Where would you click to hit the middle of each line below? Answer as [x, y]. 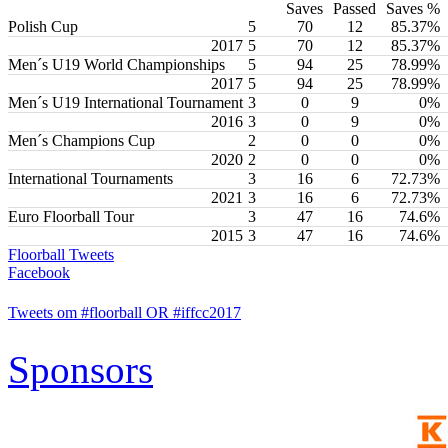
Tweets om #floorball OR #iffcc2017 [124, 312]
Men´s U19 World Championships [116, 64]
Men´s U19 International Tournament [125, 102]
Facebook [39, 272]
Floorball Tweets [61, 254]
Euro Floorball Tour [71, 216]
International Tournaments [90, 178]
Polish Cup [43, 26]
